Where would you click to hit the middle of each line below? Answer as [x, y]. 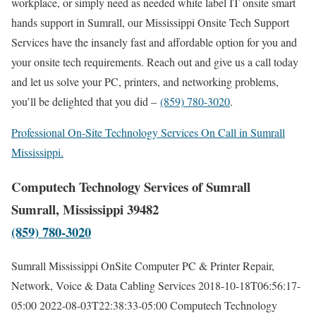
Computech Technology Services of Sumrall [131, 186]
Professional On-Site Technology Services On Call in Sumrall [148, 132]
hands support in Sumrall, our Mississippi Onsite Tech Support [150, 22]
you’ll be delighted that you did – [86, 101]
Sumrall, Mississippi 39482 [85, 209]
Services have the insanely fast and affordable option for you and [154, 42]
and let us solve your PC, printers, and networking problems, [145, 81]
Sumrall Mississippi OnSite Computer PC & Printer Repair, [143, 266]
